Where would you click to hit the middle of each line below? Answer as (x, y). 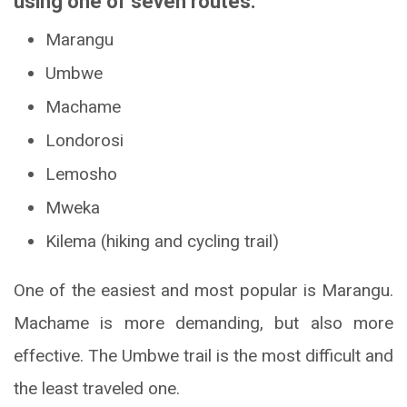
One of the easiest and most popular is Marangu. (203, 290)
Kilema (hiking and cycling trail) (162, 241)
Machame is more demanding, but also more (203, 323)
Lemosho (81, 174)
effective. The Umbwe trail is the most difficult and (203, 355)
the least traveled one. (97, 388)
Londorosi (84, 140)
